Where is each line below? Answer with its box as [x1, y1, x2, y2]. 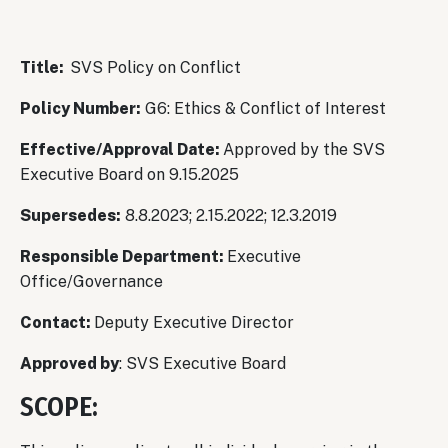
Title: [20, 57, 70, 77]
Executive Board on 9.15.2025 [20, 164, 239, 184]
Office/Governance [20, 271, 163, 291]
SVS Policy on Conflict [70, 57, 245, 77]
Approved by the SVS [223, 139, 385, 159]
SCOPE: [20, 390, 98, 423]
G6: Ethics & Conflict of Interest [141, 98, 386, 118]
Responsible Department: [20, 246, 227, 266]
